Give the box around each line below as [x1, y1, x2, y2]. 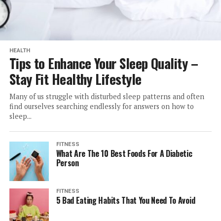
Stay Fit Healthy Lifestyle [9, 69, 142, 89]
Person [56, 156, 79, 169]
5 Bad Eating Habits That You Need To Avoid [56, 194, 195, 206]
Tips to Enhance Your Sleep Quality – [9, 53, 198, 73]
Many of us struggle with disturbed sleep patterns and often [9, 91, 204, 101]
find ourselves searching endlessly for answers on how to [9, 101, 194, 111]
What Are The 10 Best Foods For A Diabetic [56, 147, 192, 159]
